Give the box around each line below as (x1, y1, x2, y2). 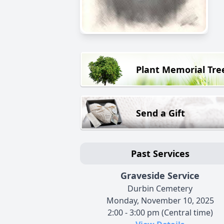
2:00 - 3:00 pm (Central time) (107, 207, 213, 218)
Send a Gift (136, 106, 185, 119)
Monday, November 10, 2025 (106, 195, 214, 206)
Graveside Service (120, 169, 199, 182)
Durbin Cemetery (127, 183, 192, 194)
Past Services (130, 147, 189, 160)
